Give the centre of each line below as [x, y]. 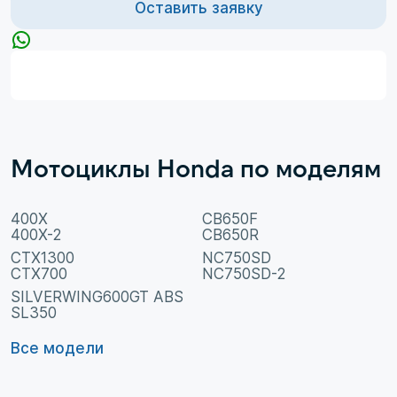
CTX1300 [43, 258]
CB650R [230, 235]
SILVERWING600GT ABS [97, 297]
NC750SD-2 [244, 274]
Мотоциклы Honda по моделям [196, 168]
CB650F [230, 219]
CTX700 [39, 274]
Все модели [57, 349]
